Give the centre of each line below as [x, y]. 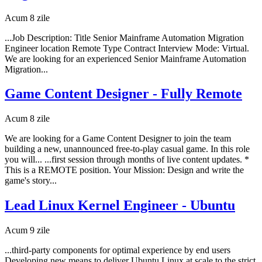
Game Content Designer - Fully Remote [123, 94]
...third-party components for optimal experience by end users [118, 250]
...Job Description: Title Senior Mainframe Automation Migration [124, 37]
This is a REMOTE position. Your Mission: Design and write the [124, 170]
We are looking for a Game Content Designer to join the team [118, 139]
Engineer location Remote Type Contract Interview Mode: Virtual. [127, 48]
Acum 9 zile [27, 230]
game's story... [31, 181]
